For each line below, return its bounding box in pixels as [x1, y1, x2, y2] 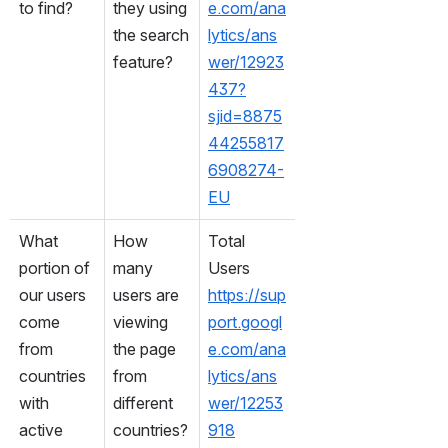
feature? [113, 51, 173, 72]
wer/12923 [208, 51, 284, 72]
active [19, 419, 63, 440]
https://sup [208, 284, 286, 305]
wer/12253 [208, 392, 283, 413]
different [113, 392, 173, 413]
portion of [19, 257, 90, 278]
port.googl [208, 311, 282, 332]
